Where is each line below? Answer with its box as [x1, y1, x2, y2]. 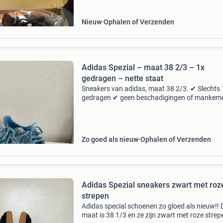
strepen [81, 191, 109, 201]
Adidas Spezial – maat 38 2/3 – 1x [81, 63, 205, 72]
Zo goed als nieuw [81, 135, 138, 143]
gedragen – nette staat [81, 74, 163, 83]
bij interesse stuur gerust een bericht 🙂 [81, 111, 201, 119]
